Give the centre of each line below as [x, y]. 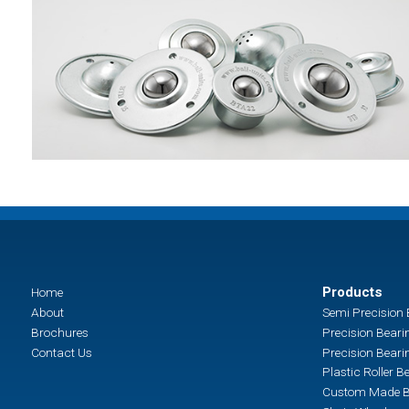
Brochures [59, 332]
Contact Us [61, 352]
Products [352, 293]
